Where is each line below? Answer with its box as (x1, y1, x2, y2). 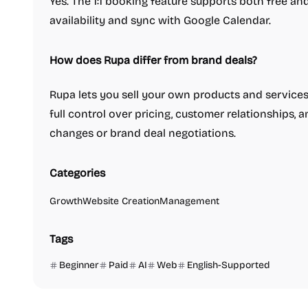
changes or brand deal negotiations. (49, 126, 236, 140)
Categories (49, 166, 105, 179)
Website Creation (82, 195, 159, 207)
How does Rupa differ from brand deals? (49, 54, 257, 67)
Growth (49, 195, 82, 207)
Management (159, 195, 219, 207)
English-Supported (187, 259, 270, 271)
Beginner (59, 259, 99, 271)
